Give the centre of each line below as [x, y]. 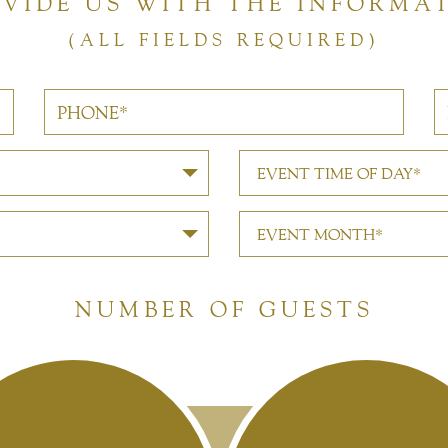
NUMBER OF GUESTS [224, 309]
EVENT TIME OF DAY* [339, 173]
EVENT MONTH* [320, 234]
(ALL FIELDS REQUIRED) [224, 40]
